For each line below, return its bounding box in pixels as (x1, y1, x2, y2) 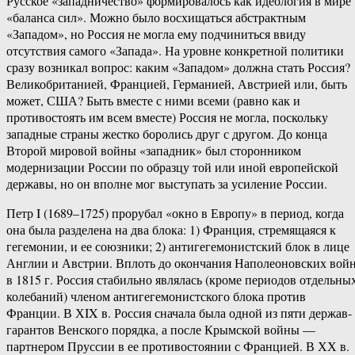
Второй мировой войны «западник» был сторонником (6, 142, 301, 159)
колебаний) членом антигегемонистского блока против (6, 288, 306, 305)
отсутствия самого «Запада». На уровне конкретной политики (6, 42, 344, 59)
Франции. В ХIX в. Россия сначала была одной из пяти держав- (6, 304, 352, 322)
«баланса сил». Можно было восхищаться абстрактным (6, 9, 306, 26)
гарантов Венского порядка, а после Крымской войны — (6, 321, 315, 338)
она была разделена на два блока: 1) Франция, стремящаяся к (6, 221, 336, 239)
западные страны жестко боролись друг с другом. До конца (6, 125, 327, 143)
